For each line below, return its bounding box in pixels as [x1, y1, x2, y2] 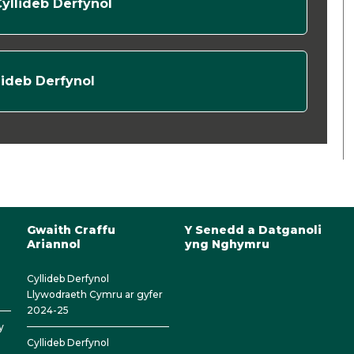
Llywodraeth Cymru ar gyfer [27, 288, 163, 300]
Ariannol [27, 237, 81, 251]
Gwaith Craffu [27, 223, 115, 237]
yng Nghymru [185, 237, 269, 251]
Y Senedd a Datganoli [185, 223, 322, 237]
